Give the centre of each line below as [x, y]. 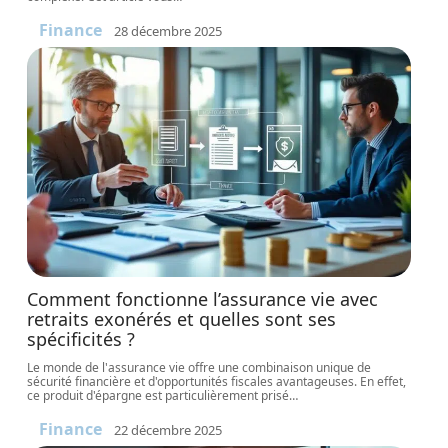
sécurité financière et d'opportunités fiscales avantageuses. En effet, [217, 381]
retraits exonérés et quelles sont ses [182, 319]
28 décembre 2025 [168, 30]
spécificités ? [81, 339]
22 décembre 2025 [168, 429]
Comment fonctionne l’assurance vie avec [203, 299]
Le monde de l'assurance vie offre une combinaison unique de [199, 367]
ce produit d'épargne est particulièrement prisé [158, 395]
